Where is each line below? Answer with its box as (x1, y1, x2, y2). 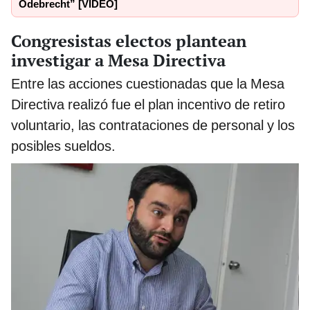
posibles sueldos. (11, 138, 116, 155)
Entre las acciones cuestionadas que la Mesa (11, 75, 284, 93)
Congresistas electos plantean (11, 30, 246, 53)
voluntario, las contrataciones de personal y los (11, 117, 295, 134)
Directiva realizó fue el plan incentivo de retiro (11, 96, 285, 113)
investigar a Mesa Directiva (11, 49, 226, 72)
